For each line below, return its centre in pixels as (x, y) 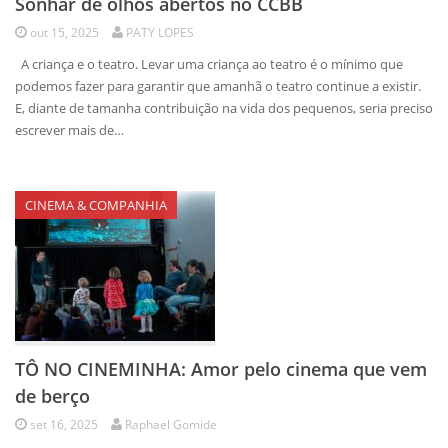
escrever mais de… (69, 130)
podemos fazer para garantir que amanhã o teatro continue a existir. (218, 86)
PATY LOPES (160, 32)
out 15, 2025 (64, 32)
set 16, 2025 (64, 424)
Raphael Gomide (171, 424)
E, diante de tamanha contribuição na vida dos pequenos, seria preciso (224, 108)
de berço (52, 396)
